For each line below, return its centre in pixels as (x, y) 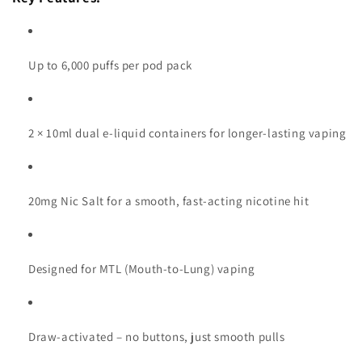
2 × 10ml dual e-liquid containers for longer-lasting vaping (187, 133)
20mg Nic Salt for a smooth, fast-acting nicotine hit (169, 201)
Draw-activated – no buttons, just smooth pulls (157, 337)
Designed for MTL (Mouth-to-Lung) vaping (142, 269)
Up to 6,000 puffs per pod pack (110, 65)
